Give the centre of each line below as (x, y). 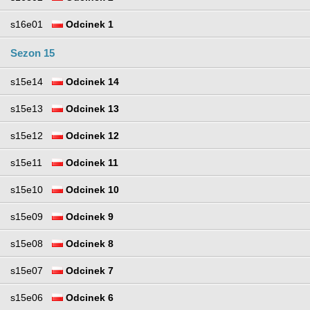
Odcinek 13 (91, 108)
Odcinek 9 (88, 216)
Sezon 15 (33, 53)
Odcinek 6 (88, 297)
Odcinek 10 (91, 189)
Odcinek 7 (88, 270)
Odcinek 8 (88, 243)
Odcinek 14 (91, 81)
